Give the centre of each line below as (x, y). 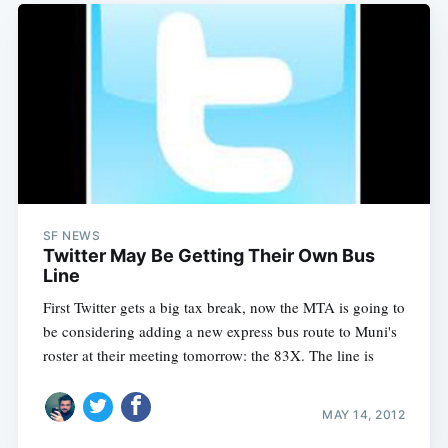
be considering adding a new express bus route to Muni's (219, 331)
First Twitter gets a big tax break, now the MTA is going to (223, 307)
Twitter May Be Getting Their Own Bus (208, 256)
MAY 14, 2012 (364, 414)
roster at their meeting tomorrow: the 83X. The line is (208, 355)
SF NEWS (71, 236)
